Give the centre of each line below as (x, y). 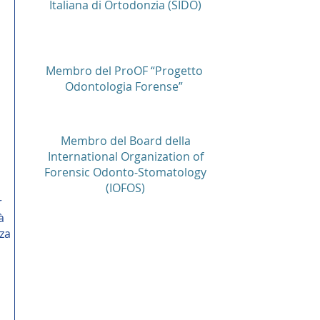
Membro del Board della (125, 141)
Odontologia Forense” (125, 86)
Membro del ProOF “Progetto (125, 71)
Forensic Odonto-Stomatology (125, 172)
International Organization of (125, 156)
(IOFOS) (125, 188)
